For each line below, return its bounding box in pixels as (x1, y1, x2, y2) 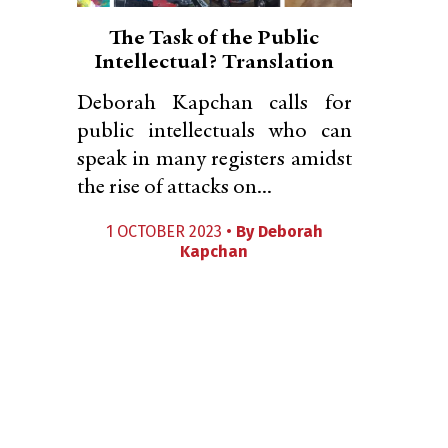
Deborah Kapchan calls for (77, 93, 352, 115)
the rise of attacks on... (77, 177, 272, 199)
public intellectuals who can (77, 121, 352, 143)
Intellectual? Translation (94, 52, 335, 74)
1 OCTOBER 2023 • (105, 222, 236, 241)
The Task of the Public (109, 28, 320, 50)
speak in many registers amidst (77, 149, 352, 171)
